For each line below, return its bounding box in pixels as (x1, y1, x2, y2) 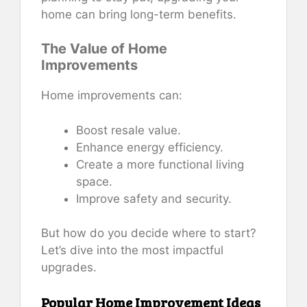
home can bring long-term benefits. (41, 7, 236, 21)
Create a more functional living (76, 157, 244, 171)
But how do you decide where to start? (41, 226, 256, 241)
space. (76, 174, 112, 188)
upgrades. (41, 260, 97, 275)
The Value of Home (41, 40, 167, 58)
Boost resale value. (76, 123, 181, 137)
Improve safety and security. (76, 191, 232, 206)
